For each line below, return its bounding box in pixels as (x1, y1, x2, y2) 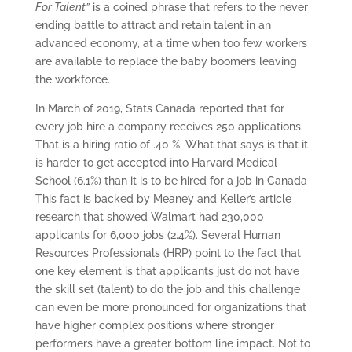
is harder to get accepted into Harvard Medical (35, 156, 277, 169)
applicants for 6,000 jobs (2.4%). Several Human (35, 228, 280, 241)
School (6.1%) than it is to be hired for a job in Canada (35, 174, 307, 187)
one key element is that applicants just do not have (35, 264, 299, 277)
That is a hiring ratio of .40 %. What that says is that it (35, 137, 308, 151)
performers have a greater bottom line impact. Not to (35, 336, 310, 350)
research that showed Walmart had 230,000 (35, 210, 264, 223)
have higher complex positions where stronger (35, 318, 274, 332)
